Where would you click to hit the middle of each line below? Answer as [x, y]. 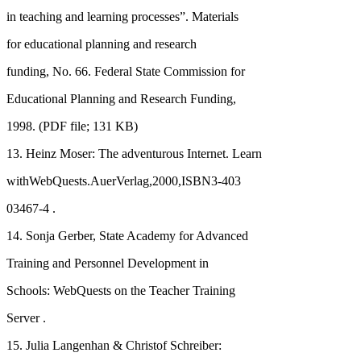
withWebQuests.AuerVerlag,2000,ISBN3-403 [124, 180]
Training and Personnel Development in [108, 263]
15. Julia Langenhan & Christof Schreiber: [114, 345]
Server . [26, 317]
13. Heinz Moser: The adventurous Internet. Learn [134, 153]
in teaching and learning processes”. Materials [122, 16]
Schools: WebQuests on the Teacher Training [121, 290]
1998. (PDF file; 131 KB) [72, 126]
